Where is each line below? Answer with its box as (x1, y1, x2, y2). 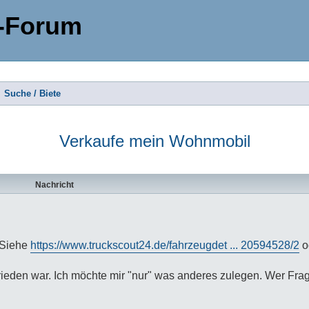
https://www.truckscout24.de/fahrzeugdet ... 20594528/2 (30, 239, 299, 251)
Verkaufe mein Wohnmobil (59, 131, 250, 150)
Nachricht (34, 179, 74, 190)
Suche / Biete (3, 88, 61, 99)
